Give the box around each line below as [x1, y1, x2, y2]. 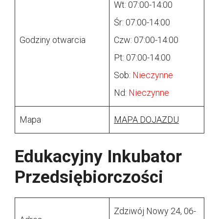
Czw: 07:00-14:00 [114, 35, 178, 45]
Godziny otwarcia [20, 35, 86, 45]
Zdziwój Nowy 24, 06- [114, 206, 196, 217]
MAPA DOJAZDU [114, 114, 179, 125]
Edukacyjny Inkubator [15, 147, 182, 167]
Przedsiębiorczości [15, 167, 163, 188]
